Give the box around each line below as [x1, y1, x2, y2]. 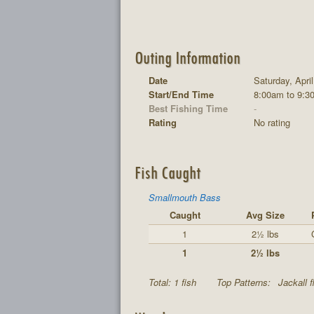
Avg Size [245, 208, 285, 221]
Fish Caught [134, 161, 200, 183]
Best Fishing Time [149, 102, 228, 115]
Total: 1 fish [149, 275, 199, 289]
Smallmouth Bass [149, 191, 221, 204]
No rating [254, 116, 290, 129]
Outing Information [134, 46, 240, 68]
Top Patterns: [217, 275, 273, 289]
